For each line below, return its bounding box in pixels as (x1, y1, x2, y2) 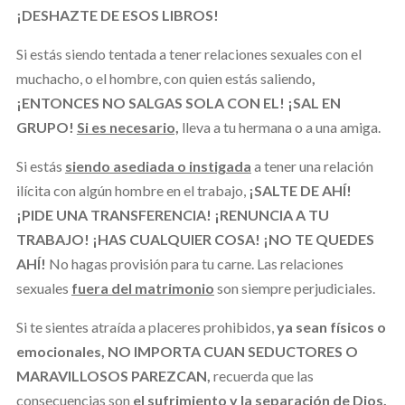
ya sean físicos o (273, 317, 386, 335)
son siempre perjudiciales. (213, 278, 375, 297)
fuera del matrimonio (71, 278, 214, 297)
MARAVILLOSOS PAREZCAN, (15, 366, 211, 384)
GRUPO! (15, 118, 77, 136)
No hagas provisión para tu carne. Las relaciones (48, 254, 344, 272)
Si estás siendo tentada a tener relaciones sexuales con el (15, 44, 362, 62)
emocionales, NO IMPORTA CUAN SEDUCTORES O (15, 342, 358, 360)
